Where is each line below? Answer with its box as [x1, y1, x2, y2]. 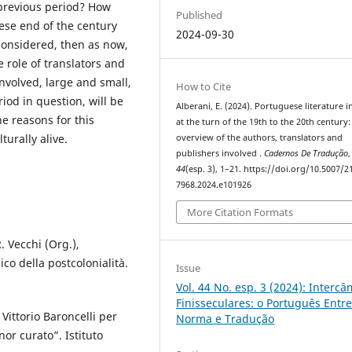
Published [176, 7, 223, 22]
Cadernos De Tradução [264, 147, 349, 159]
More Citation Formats [187, 205, 294, 220]
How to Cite [176, 79, 232, 93]
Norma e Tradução [176, 311, 275, 327]
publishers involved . [176, 147, 265, 159]
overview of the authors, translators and [176, 131, 343, 143]
